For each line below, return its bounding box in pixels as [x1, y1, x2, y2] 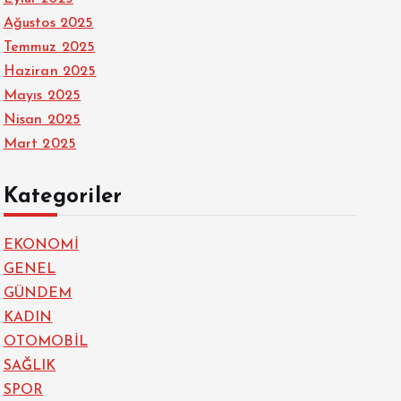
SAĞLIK [3, 359, 56, 373]
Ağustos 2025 [3, 16, 94, 30]
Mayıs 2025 [3, 89, 81, 103]
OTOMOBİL [3, 335, 88, 349]
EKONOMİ [3, 238, 79, 252]
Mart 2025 [3, 137, 76, 151]
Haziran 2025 [3, 64, 97, 79]
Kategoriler [3, 186, 123, 208]
